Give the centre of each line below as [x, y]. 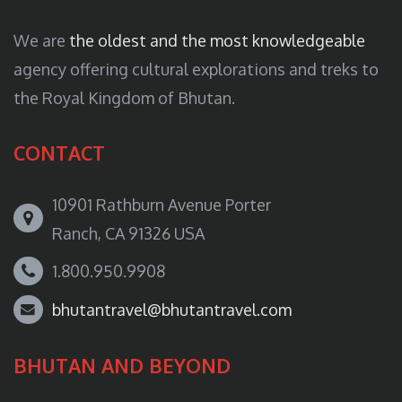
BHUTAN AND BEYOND [122, 365]
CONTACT [59, 153]
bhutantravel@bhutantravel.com [172, 309]
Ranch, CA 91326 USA [128, 233]
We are [41, 40]
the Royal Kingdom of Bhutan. [124, 97]
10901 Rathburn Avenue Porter [162, 204]
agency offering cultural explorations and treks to [196, 69]
